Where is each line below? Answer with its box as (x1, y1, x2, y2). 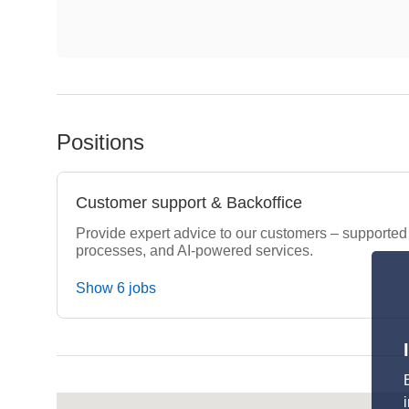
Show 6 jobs (76, 280, 156, 296)
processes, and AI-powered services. (76, 243, 313, 258)
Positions (57, 130, 144, 154)
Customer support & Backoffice (76, 194, 302, 212)
